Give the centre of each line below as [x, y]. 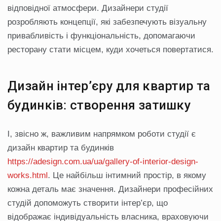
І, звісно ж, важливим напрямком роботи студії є [102, 134]
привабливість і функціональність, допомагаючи [101, 36]
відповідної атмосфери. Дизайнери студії [88, 8]
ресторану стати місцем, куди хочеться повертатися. [110, 50]
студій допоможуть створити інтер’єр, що [88, 203]
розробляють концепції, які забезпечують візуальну [107, 22]
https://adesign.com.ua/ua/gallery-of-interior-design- [103, 162]
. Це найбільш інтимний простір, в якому [127, 176]
